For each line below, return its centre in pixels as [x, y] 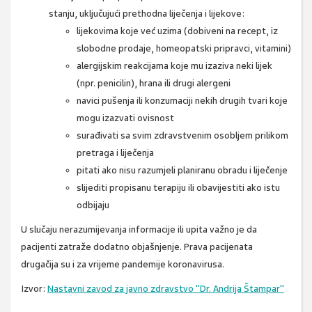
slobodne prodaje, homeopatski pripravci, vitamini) [184, 49]
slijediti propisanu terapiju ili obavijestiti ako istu [178, 188]
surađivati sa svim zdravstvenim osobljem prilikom [182, 136]
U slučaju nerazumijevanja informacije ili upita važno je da [139, 230]
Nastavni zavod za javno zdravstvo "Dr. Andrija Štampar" [166, 289]
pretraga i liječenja [115, 153]
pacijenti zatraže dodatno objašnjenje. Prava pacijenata [137, 247]
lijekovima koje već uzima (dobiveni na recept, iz [177, 31]
